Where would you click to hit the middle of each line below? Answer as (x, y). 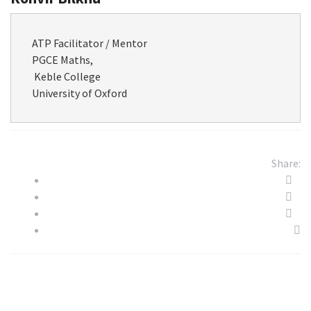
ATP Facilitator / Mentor (90, 43)
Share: (286, 163)
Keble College (66, 76)
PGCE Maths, (62, 60)
